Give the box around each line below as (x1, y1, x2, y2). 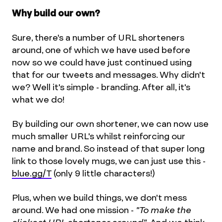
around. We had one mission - (12, 204, 136, 216)
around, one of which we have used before (12, 44, 190, 56)
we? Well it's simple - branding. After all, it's (12, 81, 190, 93)
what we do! (12, 94, 64, 106)
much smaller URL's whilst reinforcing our (12, 130, 185, 142)
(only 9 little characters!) (52, 167, 155, 179)
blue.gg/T (12, 167, 52, 179)
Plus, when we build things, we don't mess (12, 192, 187, 204)
